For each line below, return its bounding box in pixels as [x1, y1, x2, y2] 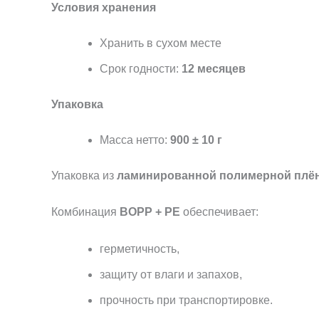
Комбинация [51, 206, 120, 219]
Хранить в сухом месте [100, 36, 221, 49]
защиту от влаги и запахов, [100, 268, 242, 281]
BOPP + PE [120, 206, 180, 219]
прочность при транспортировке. [100, 293, 273, 306]
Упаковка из [51, 169, 117, 182]
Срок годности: [100, 62, 182, 75]
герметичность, [100, 242, 179, 255]
